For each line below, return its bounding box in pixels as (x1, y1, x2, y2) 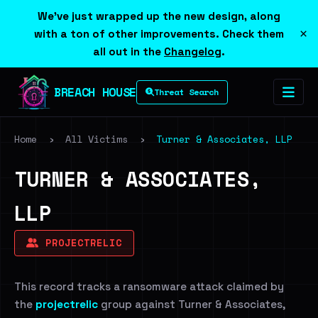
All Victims (65, 132, 128, 146)
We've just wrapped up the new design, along (38, 9, 280, 23)
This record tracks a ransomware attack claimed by (14, 280, 284, 293)
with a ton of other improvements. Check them (34, 27, 284, 40)
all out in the (93, 45, 164, 58)
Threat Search (153, 85, 219, 98)
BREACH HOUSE (54, 82, 136, 101)
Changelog (164, 45, 221, 58)
